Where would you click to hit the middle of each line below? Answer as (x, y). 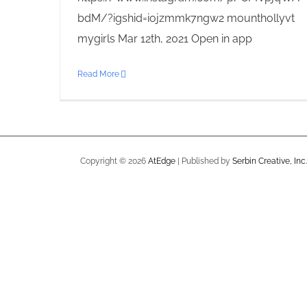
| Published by (204, 161)
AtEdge (162, 161)
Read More (98, 74)
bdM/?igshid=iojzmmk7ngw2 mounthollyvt (186, 19)
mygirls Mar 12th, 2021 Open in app (165, 39)
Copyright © (104, 161)
